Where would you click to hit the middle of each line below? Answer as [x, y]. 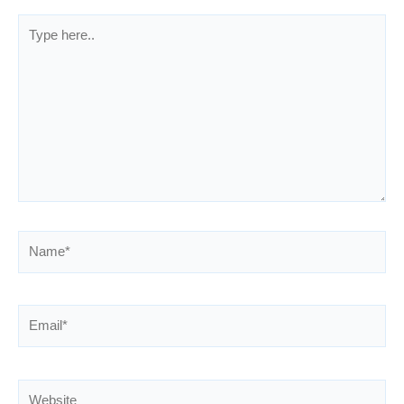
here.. [34, 45]
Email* [37, 314]
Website [41, 388]
